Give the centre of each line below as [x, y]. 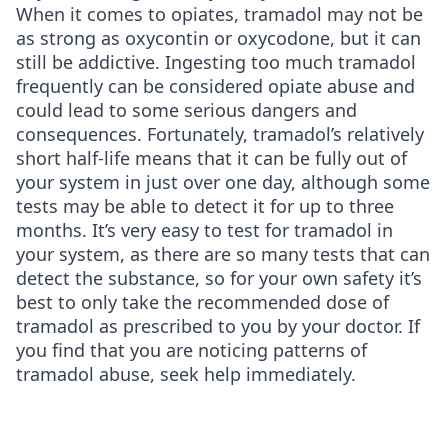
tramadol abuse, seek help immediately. [186, 374]
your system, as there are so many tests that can [223, 254]
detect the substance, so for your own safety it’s [219, 278]
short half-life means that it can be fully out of [211, 158]
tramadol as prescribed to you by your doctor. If [218, 326]
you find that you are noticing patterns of [191, 350]
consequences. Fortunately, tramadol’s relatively [220, 134]
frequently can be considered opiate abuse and [215, 86]
